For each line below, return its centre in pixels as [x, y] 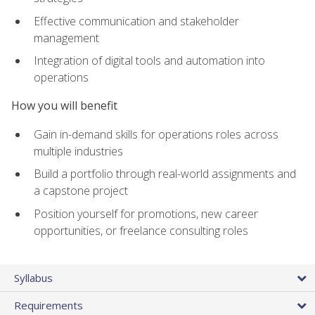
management [66, 38]
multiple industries [78, 151]
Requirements [49, 306]
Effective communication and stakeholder [136, 21]
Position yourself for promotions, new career [146, 213]
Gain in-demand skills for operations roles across [156, 134]
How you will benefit [64, 106]
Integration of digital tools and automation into [149, 61]
